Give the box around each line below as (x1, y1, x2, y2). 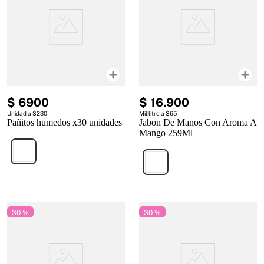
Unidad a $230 (7, 110, 47, 117)
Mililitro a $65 (139, 110, 177, 117)
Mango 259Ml (139, 128, 193, 138)
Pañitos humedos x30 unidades (7, 117, 122, 128)
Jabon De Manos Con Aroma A (139, 117, 256, 128)
